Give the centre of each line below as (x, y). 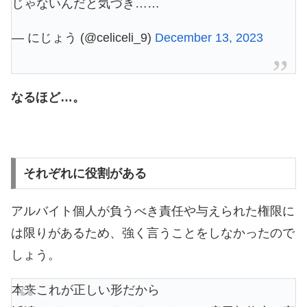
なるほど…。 (48, 98)
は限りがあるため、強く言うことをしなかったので (153, 233)
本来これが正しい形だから (86, 290)
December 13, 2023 (209, 38)
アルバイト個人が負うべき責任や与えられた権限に (153, 211)
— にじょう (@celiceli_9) (83, 38)
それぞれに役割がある (85, 174)
